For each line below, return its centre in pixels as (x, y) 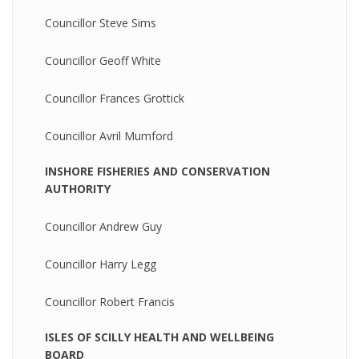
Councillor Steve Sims (101, 23)
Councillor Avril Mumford (109, 136)
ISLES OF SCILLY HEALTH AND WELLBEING (159, 337)
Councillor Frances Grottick (115, 98)
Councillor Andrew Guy (103, 226)
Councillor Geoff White (103, 61)
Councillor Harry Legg (101, 264)
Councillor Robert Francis (110, 302)
